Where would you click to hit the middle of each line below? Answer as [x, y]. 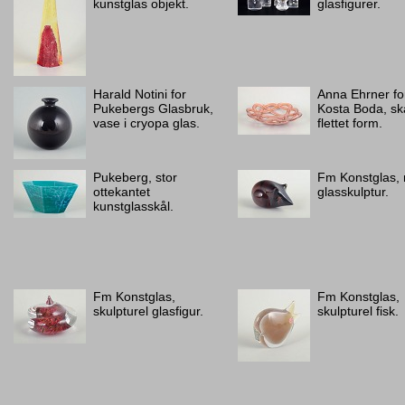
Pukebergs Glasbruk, [153, 108]
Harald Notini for [140, 94]
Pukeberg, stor [135, 177]
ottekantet [122, 192]
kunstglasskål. [133, 206]
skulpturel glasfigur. [148, 311]
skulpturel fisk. [358, 311]
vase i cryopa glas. [146, 123]
